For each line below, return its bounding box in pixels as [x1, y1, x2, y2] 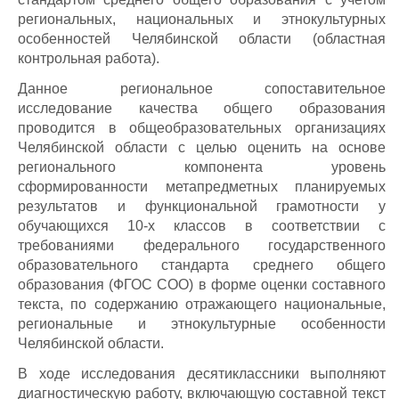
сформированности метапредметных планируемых [18, 179, 386, 194]
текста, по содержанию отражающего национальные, [18, 297, 386, 312]
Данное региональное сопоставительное [18, 81, 386, 96]
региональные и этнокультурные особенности [18, 316, 386, 331]
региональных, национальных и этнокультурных [18, 12, 386, 27]
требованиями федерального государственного [18, 238, 386, 253]
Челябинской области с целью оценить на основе [18, 140, 386, 155]
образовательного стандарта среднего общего [18, 257, 386, 273]
